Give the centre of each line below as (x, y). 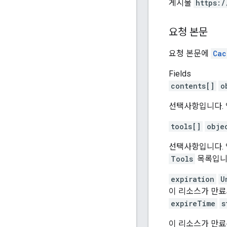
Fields (180, 73)
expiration (193, 179)
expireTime (193, 203)
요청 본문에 (190, 53)
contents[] (193, 86)
